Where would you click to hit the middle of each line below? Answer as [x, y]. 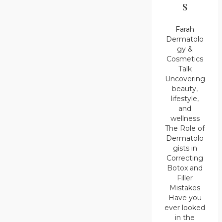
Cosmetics [185, 59]
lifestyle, [185, 99]
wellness [185, 119]
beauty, [185, 89]
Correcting [185, 158]
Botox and [185, 168]
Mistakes [185, 188]
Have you [185, 198]
